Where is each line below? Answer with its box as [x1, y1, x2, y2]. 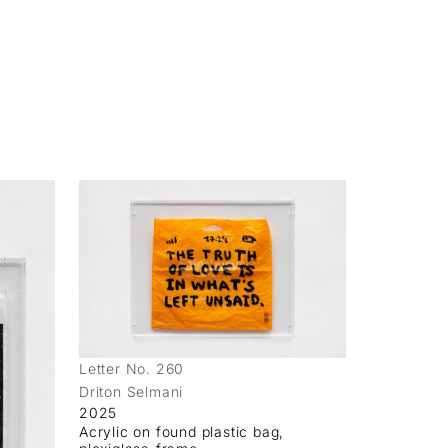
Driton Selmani [79, 382, 184, 400]
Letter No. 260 [79, 359, 185, 377]
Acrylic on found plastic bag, [79, 422, 285, 440]
